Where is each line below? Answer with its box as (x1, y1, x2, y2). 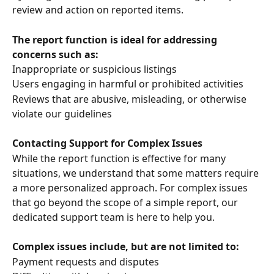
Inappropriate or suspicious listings (12, 62, 177, 76)
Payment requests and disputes (12, 254, 159, 268)
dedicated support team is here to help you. (12, 210, 215, 224)
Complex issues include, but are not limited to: (12, 240, 239, 254)
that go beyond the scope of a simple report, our (12, 195, 240, 209)
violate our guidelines (12, 106, 112, 120)
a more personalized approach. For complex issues (12, 180, 250, 194)
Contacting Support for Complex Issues (12, 136, 202, 150)
